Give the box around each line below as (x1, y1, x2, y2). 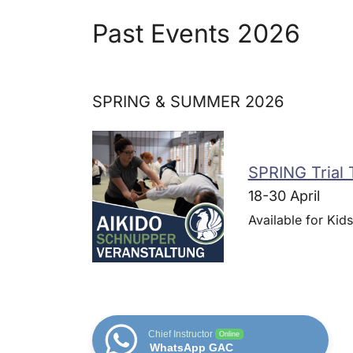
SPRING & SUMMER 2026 (92, 92, 284, 112)
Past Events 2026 (92, 18, 300, 50)
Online (219, 330, 240, 339)
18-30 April (247, 187, 320, 204)
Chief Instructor (148, 329, 213, 340)
